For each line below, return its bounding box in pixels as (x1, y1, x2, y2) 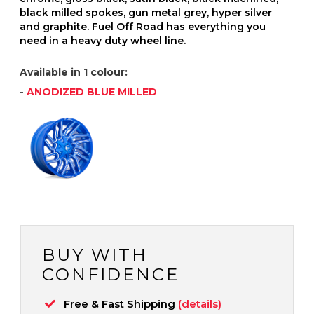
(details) (178, 296, 221, 310)
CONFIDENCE (42, 264, 179, 285)
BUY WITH (42, 244, 149, 265)
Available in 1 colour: (20, 65, 128, 78)
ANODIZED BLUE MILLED (27, 85, 157, 98)
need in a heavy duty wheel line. (20, 34, 186, 47)
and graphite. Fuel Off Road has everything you (20, 20, 266, 33)
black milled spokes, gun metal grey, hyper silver (20, 6, 272, 19)
